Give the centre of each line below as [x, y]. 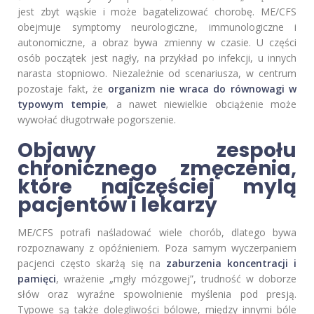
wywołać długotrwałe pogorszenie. [97, 120]
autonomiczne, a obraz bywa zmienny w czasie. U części [157, 43]
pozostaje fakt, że [63, 89]
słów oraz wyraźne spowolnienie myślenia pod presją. [157, 294]
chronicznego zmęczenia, [157, 169]
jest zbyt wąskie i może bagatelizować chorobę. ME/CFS [157, 12]
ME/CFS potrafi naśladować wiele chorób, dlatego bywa [157, 233]
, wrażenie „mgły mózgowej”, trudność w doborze [176, 279]
